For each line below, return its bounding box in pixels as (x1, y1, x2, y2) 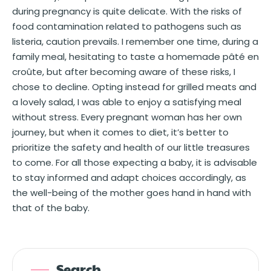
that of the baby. (12, 201, 90, 214)
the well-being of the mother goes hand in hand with (12, 186, 251, 199)
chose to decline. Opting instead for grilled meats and (12, 80, 256, 93)
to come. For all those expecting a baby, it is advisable (12, 155, 257, 169)
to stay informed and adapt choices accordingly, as (12, 171, 246, 184)
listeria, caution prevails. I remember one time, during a (12, 34, 258, 48)
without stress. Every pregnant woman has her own (12, 110, 242, 123)
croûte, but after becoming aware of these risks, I (12, 65, 235, 78)
